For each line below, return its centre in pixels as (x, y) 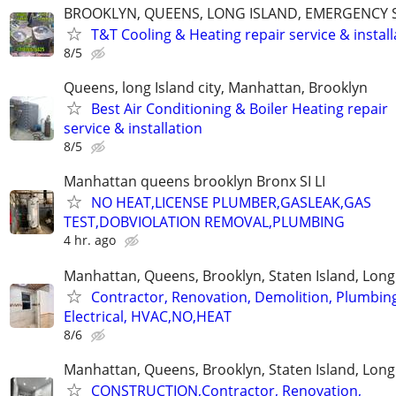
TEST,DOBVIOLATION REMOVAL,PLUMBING (204, 222)
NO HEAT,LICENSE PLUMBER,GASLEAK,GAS (231, 203)
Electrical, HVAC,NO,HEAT (148, 316)
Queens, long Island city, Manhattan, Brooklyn (216, 88)
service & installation (133, 129)
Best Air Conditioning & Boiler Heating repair (240, 109)
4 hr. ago (90, 240)
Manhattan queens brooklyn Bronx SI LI (194, 182)
